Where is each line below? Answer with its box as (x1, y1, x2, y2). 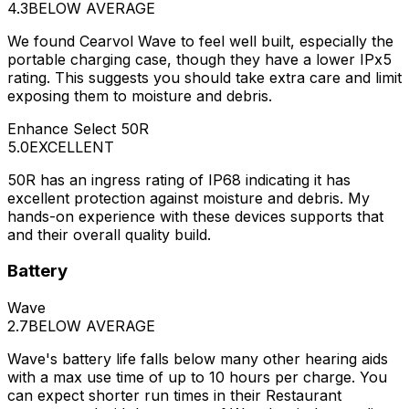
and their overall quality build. (7, 225, 211, 244)
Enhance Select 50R (7, 119, 149, 138)
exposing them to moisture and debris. (7, 86, 272, 105)
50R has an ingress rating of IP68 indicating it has (7, 170, 351, 189)
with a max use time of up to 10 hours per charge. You (7, 368, 387, 387)
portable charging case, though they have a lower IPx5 (7, 49, 392, 68)
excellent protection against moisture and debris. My (7, 188, 370, 207)
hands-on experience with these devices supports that (7, 206, 383, 225)
